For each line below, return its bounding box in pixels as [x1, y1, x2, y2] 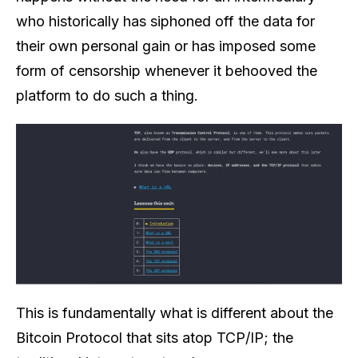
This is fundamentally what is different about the [16, 304, 333, 321]
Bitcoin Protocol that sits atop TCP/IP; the [16, 328, 293, 346]
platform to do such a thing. [16, 87, 198, 105]
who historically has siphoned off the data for [16, 13, 315, 30]
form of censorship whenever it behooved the [16, 62, 317, 80]
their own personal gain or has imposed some [16, 38, 316, 55]
